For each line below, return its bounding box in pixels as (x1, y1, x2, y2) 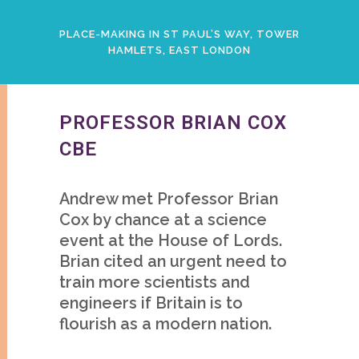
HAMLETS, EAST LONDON (108, 44, 251, 56)
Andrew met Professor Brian (59, 189, 278, 208)
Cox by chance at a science (59, 210, 267, 229)
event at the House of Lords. (59, 231, 282, 250)
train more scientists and (59, 272, 250, 292)
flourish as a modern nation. (59, 314, 272, 333)
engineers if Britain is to (59, 293, 243, 313)
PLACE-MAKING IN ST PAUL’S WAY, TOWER (59, 28, 300, 40)
